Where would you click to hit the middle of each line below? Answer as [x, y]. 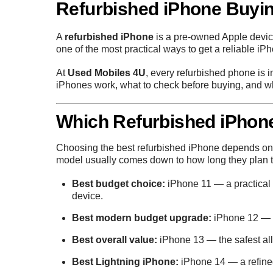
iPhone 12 [236, 218]
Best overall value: [114, 240]
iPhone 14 [203, 262]
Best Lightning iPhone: [125, 262]
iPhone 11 [189, 184]
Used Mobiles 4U [107, 73]
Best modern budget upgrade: [141, 218]
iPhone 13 [182, 240]
